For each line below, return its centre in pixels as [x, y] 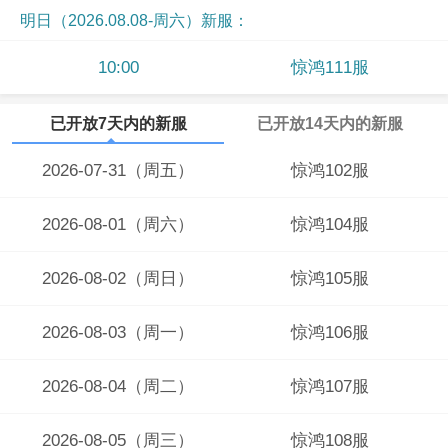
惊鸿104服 [330, 224]
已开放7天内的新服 [118, 123]
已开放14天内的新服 [330, 123]
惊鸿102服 [330, 170]
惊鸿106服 [330, 332]
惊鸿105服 [330, 278]
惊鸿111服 [330, 67]
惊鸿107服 [330, 386]
